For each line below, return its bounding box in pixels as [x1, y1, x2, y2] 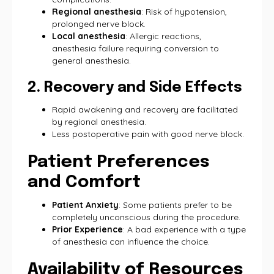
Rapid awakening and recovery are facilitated [52, 104, 238, 115]
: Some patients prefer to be [119, 199, 232, 210]
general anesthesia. [52, 55, 131, 66]
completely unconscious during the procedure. [52, 212, 240, 223]
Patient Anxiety [52, 199, 119, 210]
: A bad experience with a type [123, 224, 246, 235]
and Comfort [28, 174, 141, 191]
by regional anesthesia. [52, 116, 146, 127]
